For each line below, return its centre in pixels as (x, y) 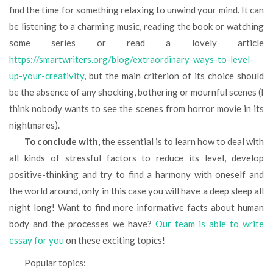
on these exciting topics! (115, 240)
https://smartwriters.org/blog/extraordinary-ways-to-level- (131, 59)
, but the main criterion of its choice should (174, 76)
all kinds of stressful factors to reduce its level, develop (136, 158)
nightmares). (34, 125)
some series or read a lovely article (136, 43)
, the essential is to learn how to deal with (181, 141)
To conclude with (64, 141)
